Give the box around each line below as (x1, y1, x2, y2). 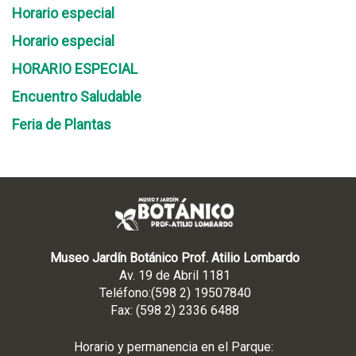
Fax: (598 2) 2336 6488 (110, 303, 239, 318)
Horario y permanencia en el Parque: (73, 339, 277, 354)
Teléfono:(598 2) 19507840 (99, 285, 251, 300)
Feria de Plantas (12, 116, 111, 133)
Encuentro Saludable (12, 88, 141, 105)
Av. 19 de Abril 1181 (119, 268, 230, 283)
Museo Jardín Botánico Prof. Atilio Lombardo (50, 250, 300, 265)
